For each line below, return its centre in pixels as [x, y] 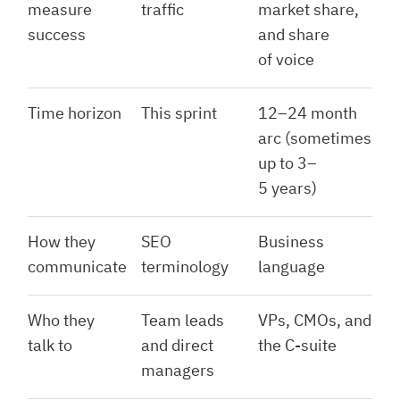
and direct [177, 346]
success [57, 35]
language [292, 267]
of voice [286, 60]
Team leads [183, 321]
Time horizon [75, 113]
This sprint [179, 113]
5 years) [287, 188]
